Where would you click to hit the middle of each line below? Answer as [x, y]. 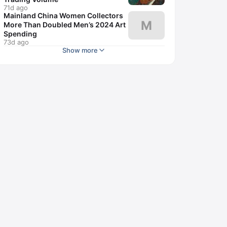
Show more [80, 50]
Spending [20, 34]
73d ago [16, 42]
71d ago [16, 8]
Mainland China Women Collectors [63, 15]
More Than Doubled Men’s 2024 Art [65, 25]
